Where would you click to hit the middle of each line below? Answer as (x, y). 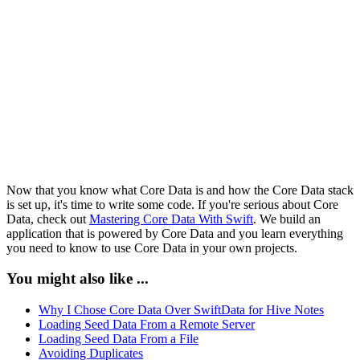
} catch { (61, 55)
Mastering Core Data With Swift (171, 219)
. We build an (287, 219)
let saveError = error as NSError (148, 71)
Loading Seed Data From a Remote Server (147, 324)
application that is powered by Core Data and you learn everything (175, 233)
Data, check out (48, 219)
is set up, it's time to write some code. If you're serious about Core (172, 204)
